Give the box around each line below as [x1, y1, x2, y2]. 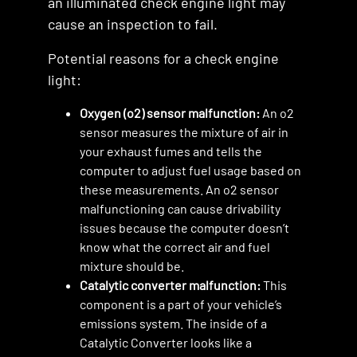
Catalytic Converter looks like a [80, 335, 252, 350]
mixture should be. [80, 258, 184, 273]
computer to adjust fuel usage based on [80, 163, 301, 178]
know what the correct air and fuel [80, 239, 270, 254]
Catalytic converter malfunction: [80, 277, 261, 292]
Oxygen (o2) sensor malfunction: [80, 105, 260, 120]
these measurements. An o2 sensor [80, 182, 279, 197]
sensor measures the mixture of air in [80, 124, 288, 139]
